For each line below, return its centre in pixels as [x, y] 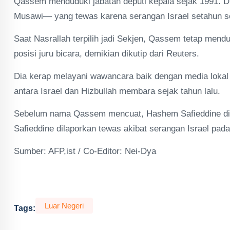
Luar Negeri [64, 206]
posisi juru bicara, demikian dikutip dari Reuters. [107, 54]
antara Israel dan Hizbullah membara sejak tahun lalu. [117, 91]
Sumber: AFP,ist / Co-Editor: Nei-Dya [85, 151]
